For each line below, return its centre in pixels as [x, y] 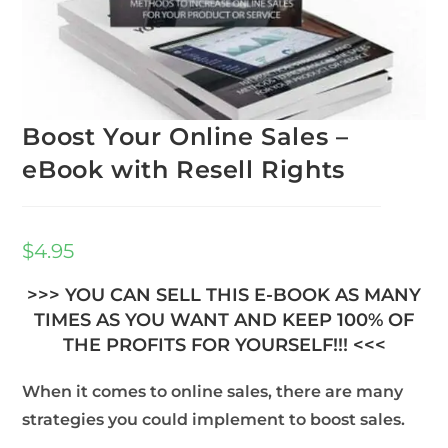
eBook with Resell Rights [183, 170]
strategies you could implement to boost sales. [214, 420]
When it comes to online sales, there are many [213, 392]
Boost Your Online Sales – [185, 137]
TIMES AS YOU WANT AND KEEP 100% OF [224, 320]
